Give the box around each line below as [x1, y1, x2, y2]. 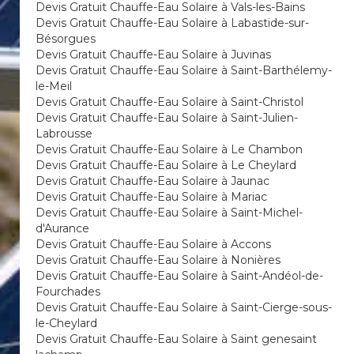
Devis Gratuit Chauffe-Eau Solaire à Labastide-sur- [36, 16, 309, 30]
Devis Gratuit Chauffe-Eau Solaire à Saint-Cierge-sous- [36, 300, 332, 314]
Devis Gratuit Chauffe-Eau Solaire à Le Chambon [36, 142, 303, 156]
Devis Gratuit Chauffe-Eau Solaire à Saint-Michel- [36, 205, 303, 220]
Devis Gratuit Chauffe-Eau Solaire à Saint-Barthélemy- [36, 63, 332, 77]
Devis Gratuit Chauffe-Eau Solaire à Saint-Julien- [36, 111, 298, 125]
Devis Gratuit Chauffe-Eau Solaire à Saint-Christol [36, 95, 303, 109]
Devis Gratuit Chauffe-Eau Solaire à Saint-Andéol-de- [36, 269, 323, 283]
